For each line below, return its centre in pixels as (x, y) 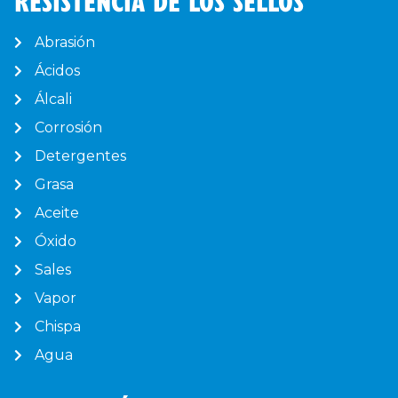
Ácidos (57, 70)
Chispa (57, 326)
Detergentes (80, 155)
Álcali (53, 99)
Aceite (56, 212)
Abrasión (64, 42)
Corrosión (68, 127)
